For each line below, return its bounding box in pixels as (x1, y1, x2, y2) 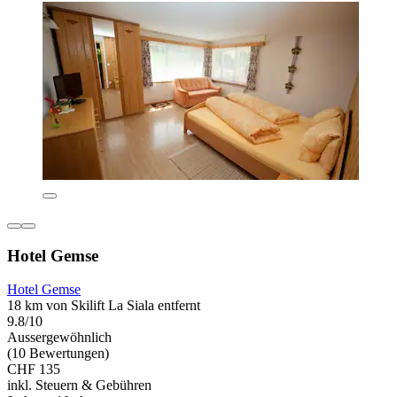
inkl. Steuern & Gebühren (7, 378, 152, 393)
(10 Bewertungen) (7, 346, 109, 362)
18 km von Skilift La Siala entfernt (7, 298, 200, 314)
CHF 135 (7, 362, 60, 378)
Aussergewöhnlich (7, 330, 112, 346)
